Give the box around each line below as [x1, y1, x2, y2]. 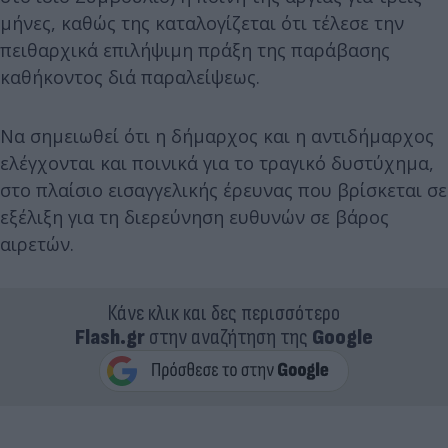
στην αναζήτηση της [145, 323, 312, 351]
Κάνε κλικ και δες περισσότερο [108, 299, 340, 327]
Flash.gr [75, 323, 145, 351]
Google [312, 323, 373, 351]
